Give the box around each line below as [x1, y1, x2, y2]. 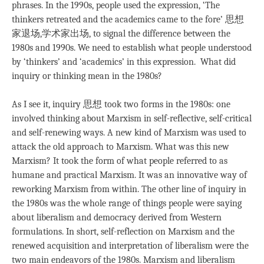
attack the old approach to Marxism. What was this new [12, 141, 229, 152]
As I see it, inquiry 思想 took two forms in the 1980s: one [12, 98, 230, 110]
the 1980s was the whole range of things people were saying [12, 197, 242, 209]
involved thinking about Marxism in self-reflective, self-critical [12, 113, 252, 124]
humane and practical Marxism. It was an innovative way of [12, 169, 247, 180]
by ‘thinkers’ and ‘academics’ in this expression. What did [12, 56, 236, 67]
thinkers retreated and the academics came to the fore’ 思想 [12, 14, 244, 25]
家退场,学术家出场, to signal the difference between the [12, 28, 230, 39]
